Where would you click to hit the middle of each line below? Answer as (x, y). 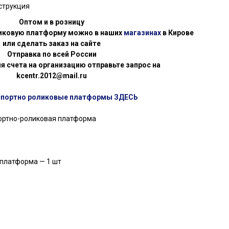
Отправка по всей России (52, 54)
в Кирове (177, 33)
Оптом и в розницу (52, 22)
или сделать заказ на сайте (52, 44)
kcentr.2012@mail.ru (52, 76)
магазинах (142, 33)
